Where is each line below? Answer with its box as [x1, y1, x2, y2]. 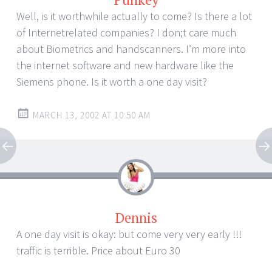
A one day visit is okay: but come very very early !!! [16, 227, 242, 242]
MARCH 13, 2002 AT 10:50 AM [33, 109, 151, 121]
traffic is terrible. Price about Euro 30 [16, 243, 180, 258]
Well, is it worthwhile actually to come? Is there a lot [16, 9, 252, 24]
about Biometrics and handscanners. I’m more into [16, 42, 246, 56]
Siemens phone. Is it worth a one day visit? [16, 75, 207, 89]
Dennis [115, 208, 157, 228]
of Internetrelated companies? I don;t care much [16, 25, 236, 40]
